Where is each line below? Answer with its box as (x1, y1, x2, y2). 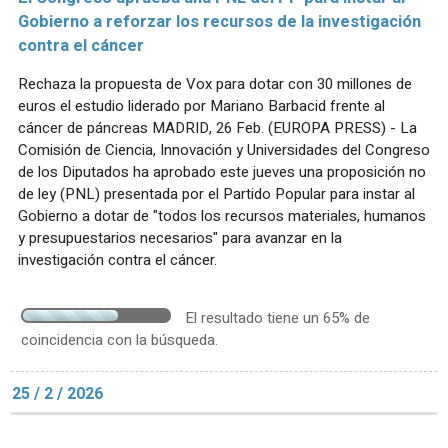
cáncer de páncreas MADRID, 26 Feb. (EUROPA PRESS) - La (18, 116, 417, 139)
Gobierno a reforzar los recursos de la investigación (18, 9, 421, 34)
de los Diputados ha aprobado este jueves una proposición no (18, 160, 426, 183)
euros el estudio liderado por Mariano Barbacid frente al (18, 94, 385, 117)
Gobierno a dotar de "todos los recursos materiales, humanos (18, 204, 426, 227)
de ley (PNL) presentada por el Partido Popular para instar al (18, 182, 415, 205)
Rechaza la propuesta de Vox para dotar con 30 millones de (18, 72, 412, 95)
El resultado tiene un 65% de (185, 306, 370, 329)
